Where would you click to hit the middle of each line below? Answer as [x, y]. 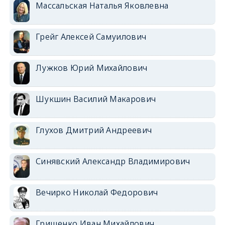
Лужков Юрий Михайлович [91, 68]
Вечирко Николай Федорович [97, 192]
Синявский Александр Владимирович [113, 161]
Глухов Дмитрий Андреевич [94, 130]
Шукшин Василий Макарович [96, 99]
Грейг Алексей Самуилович [91, 36]
